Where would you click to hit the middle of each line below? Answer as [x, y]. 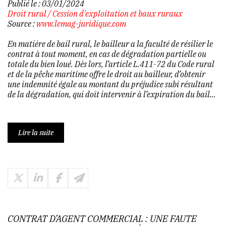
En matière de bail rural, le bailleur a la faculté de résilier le [110, 44]
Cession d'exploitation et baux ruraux [118, 13]
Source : [22, 23]
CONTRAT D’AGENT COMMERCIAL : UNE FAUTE [102, 218]
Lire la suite [36, 132]
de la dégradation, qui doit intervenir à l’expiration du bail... [112, 94]
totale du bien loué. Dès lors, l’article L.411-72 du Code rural [111, 64]
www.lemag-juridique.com [81, 23]
